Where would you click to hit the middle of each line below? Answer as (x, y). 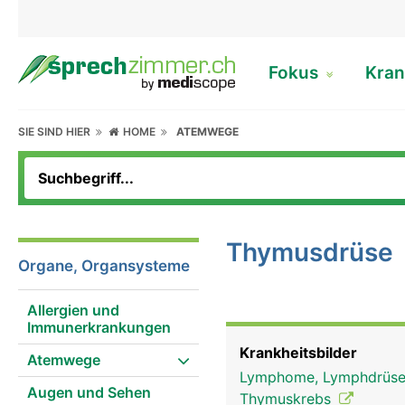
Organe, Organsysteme (104, 266)
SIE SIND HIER (57, 132)
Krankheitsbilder (298, 353)
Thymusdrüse (310, 252)
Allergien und (73, 310)
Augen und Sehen (89, 392)
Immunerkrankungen (99, 327)
